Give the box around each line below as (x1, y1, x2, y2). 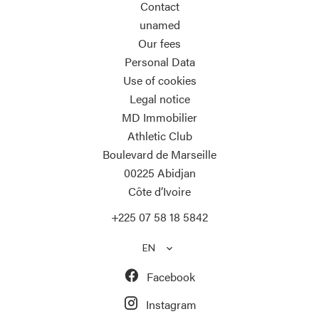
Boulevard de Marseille (103, 146, 216, 163)
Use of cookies (122, 72, 197, 89)
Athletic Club (127, 127, 192, 145)
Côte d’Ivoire (128, 183, 191, 200)
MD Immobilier (122, 109, 197, 126)
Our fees (138, 35, 181, 52)
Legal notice (129, 90, 190, 108)
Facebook (147, 268, 195, 286)
